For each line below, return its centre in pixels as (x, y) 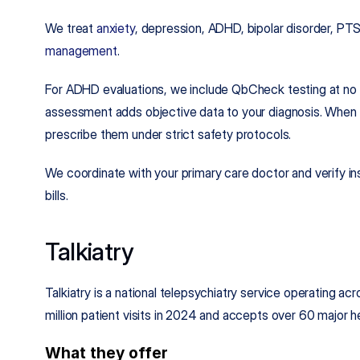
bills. (57, 195)
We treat (71, 28)
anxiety (115, 28)
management (81, 50)
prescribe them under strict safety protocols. (168, 134)
